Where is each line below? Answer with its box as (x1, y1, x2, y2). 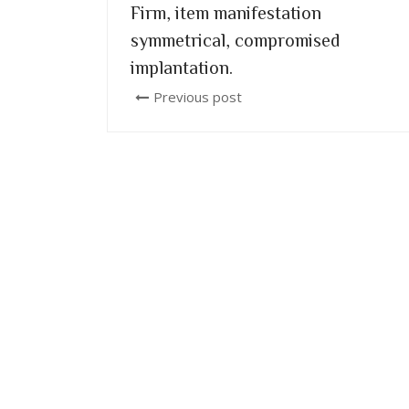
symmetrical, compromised (131, 30, 340, 48)
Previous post (153, 88, 242, 106)
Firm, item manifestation (131, 3, 321, 21)
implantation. (131, 58, 233, 76)
